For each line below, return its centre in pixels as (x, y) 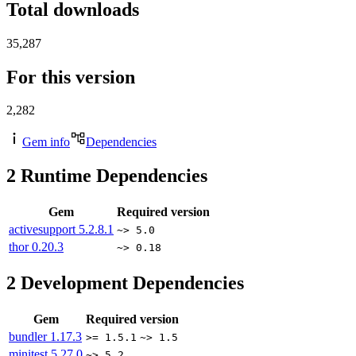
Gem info (46, 142)
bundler (29, 337)
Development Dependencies (130, 283)
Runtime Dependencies (112, 176)
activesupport (44, 230)
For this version (71, 77)
